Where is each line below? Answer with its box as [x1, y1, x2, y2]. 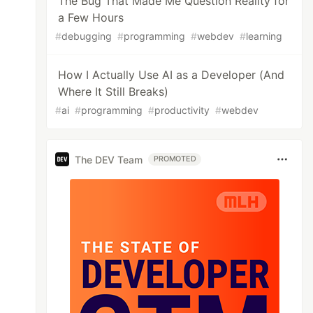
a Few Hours [58, 10, 124, 24]
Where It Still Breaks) [58, 85, 169, 99]
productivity [154, 104, 210, 116]
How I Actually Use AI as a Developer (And [58, 68, 285, 82]
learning [246, 30, 283, 42]
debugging [61, 30, 112, 42]
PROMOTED [154, 154, 196, 163]
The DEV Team [75, 153, 143, 166]
